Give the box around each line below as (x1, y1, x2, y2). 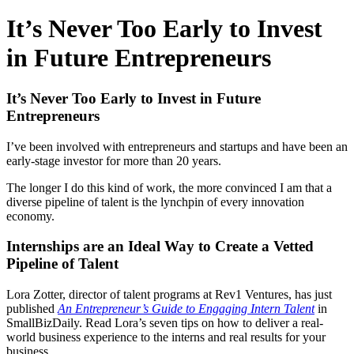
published (6, 302, 58, 316)
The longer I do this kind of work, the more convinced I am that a (6, 180, 332, 194)
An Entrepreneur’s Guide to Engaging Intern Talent (58, 302, 314, 316)
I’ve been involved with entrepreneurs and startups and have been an (6, 139, 348, 153)
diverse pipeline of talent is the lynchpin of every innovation (6, 194, 304, 209)
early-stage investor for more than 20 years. (6, 153, 221, 168)
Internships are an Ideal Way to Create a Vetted (6, 238, 314, 255)
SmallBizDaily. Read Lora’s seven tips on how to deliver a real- (6, 316, 323, 330)
